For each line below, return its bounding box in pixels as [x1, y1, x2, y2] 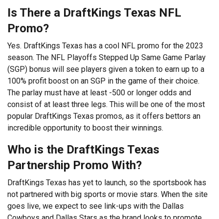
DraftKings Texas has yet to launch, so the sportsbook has [7, 177, 206, 187]
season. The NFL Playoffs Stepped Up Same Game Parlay [7, 52, 206, 62]
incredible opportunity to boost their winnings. [7, 123, 163, 132]
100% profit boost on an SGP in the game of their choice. [7, 76, 199, 86]
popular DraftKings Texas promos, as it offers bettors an [7, 111, 200, 121]
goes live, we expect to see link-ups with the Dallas [7, 201, 184, 211]
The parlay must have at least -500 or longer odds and [7, 88, 191, 97]
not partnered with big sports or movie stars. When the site [7, 189, 208, 199]
